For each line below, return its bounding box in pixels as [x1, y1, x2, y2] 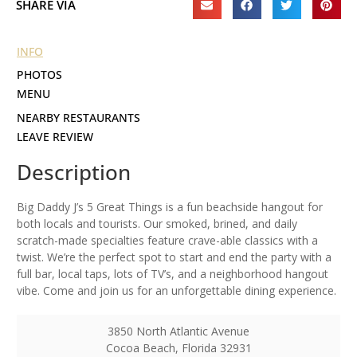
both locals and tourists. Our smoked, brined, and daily [17, 216, 297, 232]
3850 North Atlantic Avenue [108, 324, 250, 339]
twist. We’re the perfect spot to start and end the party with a [17, 249, 331, 265]
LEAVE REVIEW [17, 129, 93, 145]
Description [17, 158, 131, 187]
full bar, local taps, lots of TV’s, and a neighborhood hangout [17, 266, 328, 282]
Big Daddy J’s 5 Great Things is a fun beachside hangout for [17, 199, 323, 215]
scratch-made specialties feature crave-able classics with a [17, 233, 318, 249]
